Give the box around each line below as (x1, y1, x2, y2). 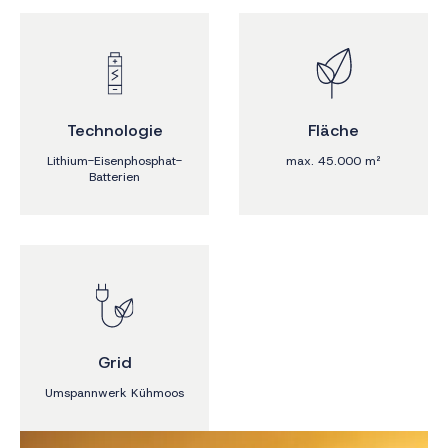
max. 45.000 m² (286, 153, 381, 169)
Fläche (308, 120, 359, 141)
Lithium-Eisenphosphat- (47, 153, 182, 169)
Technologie (66, 120, 163, 141)
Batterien (89, 169, 140, 185)
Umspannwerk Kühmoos (45, 385, 184, 401)
